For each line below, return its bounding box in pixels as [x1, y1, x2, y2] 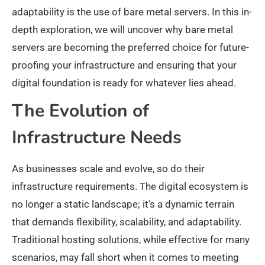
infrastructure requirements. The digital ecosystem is [12, 180, 248, 192]
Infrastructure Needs [12, 125, 182, 150]
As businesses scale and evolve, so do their [12, 163, 205, 174]
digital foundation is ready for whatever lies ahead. [12, 77, 236, 89]
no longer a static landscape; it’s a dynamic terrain [12, 198, 234, 210]
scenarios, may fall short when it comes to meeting [12, 251, 239, 263]
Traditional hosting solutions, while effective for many [12, 234, 250, 245]
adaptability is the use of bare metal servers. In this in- [12, 6, 252, 18]
